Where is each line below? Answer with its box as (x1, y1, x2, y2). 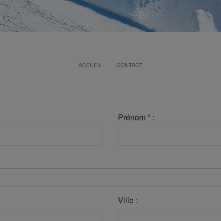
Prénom (118, 111, 146, 123)
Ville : (118, 194, 138, 206)
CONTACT (116, 60, 143, 69)
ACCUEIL (78, 60, 102, 69)
